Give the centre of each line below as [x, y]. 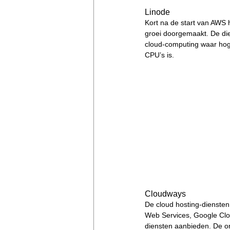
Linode [157, 12]
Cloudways [165, 194]
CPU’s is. [160, 55]
